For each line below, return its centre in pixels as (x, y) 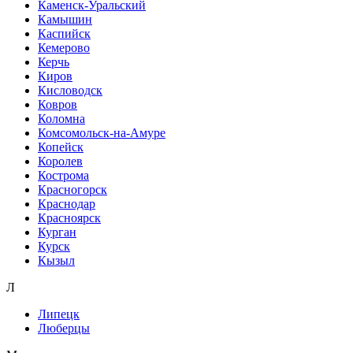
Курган (57, 232)
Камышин (65, 19)
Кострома (63, 175)
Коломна (61, 118)
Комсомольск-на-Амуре (102, 132)
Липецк (59, 314)
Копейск (61, 147)
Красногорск (72, 189)
